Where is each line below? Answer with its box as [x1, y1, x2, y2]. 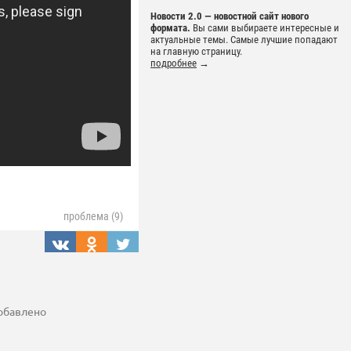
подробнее [150, 57, 197, 69]
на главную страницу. [150, 45, 242, 57]
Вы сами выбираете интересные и [190, 22, 339, 34]
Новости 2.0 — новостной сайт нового [150, 10, 309, 22]
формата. [150, 22, 190, 34]
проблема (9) [63, 210, 123, 223]
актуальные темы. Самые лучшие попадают [150, 34, 338, 45]
